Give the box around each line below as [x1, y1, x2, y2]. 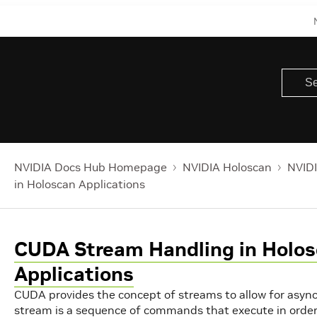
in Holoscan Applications [14, 177, 145, 191]
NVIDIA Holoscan [183, 160, 272, 174]
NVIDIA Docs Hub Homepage [14, 160, 167, 174]
